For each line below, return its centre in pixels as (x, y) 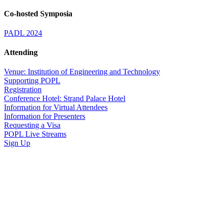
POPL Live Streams (35, 134)
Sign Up (17, 143)
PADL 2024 (23, 33)
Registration (23, 90)
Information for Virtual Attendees (56, 108)
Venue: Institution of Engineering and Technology (82, 72)
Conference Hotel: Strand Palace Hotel (65, 99)
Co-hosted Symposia (38, 13)
